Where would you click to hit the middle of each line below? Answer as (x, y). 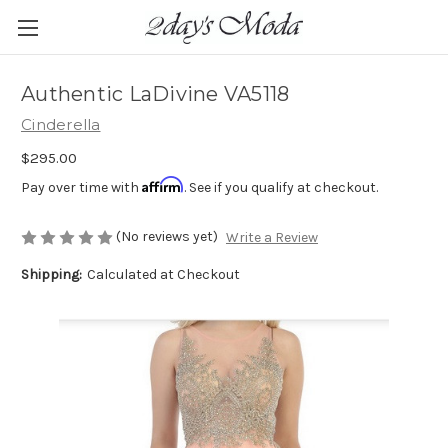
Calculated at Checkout (163, 275)
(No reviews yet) (167, 236)
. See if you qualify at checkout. (281, 187)
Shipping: (51, 275)
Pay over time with (81, 187)
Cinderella (61, 124)
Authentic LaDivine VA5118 (155, 94)
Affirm (163, 184)
